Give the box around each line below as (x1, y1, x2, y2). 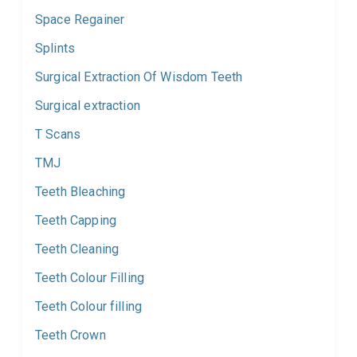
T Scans (35, 127, 81, 143)
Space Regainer (35, 12, 125, 28)
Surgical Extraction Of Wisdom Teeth (35, 69, 243, 85)
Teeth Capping (35, 213, 116, 229)
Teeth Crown (35, 328, 106, 343)
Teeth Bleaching (35, 184, 126, 200)
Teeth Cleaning (35, 241, 120, 257)
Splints (35, 41, 76, 57)
